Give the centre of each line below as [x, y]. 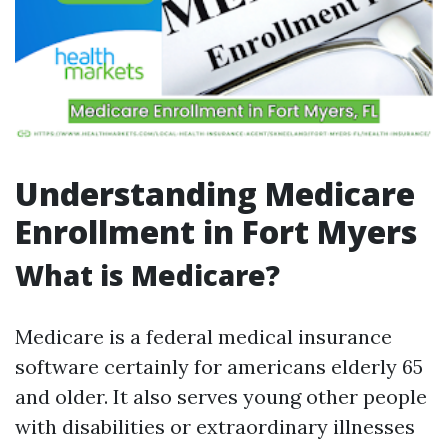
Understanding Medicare [215, 193]
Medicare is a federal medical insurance [203, 336]
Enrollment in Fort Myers [216, 231]
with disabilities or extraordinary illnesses [215, 426]
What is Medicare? [147, 275]
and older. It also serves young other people [221, 396]
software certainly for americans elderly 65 [219, 366]
